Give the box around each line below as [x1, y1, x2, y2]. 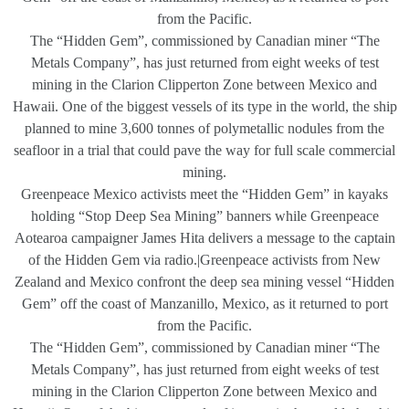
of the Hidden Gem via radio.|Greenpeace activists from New [28, 251, 381, 267]
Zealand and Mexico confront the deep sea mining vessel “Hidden [15, 273, 394, 289]
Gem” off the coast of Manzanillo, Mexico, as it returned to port [21, 295, 388, 311]
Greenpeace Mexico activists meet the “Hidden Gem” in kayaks [21, 185, 388, 202]
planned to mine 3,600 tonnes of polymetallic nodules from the [25, 120, 384, 136]
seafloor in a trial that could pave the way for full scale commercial [14, 142, 395, 158]
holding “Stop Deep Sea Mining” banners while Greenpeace [30, 207, 379, 224]
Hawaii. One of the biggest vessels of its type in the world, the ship [12, 98, 397, 114]
